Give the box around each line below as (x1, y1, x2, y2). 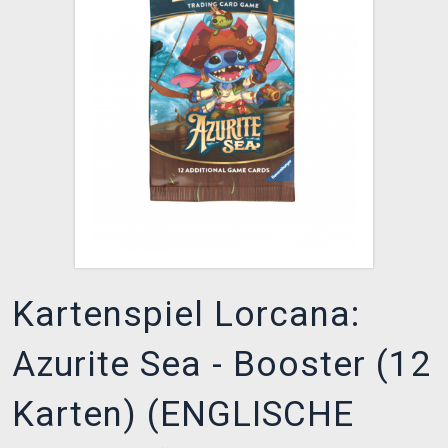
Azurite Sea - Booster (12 (12, 344, 431, 386)
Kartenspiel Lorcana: (12, 294, 360, 336)
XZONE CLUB (25, 15, 126, 33)
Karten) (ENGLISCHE (12, 394, 354, 436)
